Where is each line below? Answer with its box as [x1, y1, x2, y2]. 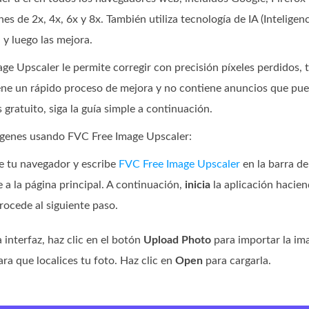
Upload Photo [143, 235, 211, 246]
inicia [185, 179, 210, 190]
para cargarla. [203, 255, 271, 266]
